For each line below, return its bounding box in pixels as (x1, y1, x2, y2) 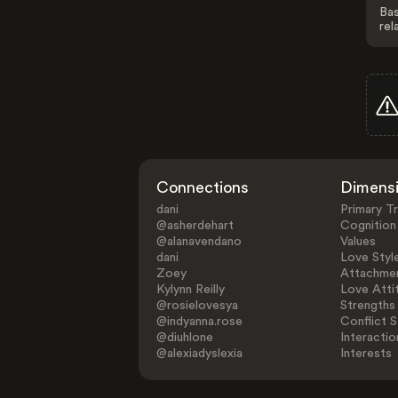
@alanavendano (156, 235, 243, 248)
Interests (339, 347, 392, 360)
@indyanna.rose (156, 315, 243, 328)
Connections (156, 179, 250, 195)
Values (339, 235, 376, 248)
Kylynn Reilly (156, 283, 226, 296)
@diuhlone (156, 331, 214, 344)
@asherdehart (156, 219, 235, 232)
